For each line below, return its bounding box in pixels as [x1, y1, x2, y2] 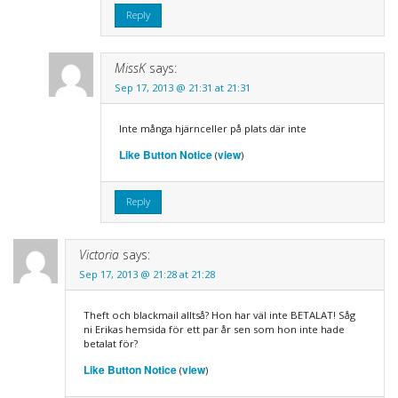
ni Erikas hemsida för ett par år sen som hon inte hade [83, 322, 345, 336]
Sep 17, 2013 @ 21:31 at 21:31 [114, 80, 251, 94]
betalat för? [83, 336, 138, 350]
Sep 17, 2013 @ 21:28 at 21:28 [78, 267, 215, 281]
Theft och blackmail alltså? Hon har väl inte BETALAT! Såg [83, 307, 355, 322]
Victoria [78, 245, 119, 263]
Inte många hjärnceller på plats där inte [118, 121, 306, 135]
